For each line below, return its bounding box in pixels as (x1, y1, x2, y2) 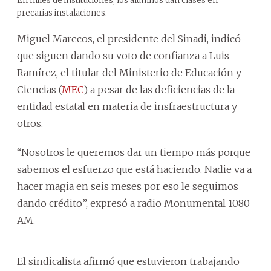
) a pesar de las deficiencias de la (83, 83, 235, 96)
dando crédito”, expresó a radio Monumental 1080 (17, 197, 250, 209)
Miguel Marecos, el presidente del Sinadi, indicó (17, 32, 241, 45)
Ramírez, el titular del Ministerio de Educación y (17, 66, 241, 79)
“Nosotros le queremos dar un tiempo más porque (17, 146, 250, 158)
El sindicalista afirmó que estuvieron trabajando (17, 255, 240, 267)
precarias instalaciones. (17, 7, 107, 18)
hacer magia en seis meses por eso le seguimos (17, 180, 238, 192)
